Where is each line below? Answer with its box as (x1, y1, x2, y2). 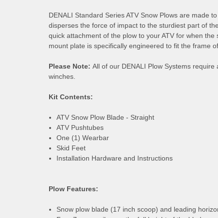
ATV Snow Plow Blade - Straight (56, 113, 155, 121)
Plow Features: (49, 184, 98, 193)
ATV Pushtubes (56, 123, 104, 131)
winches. (49, 72, 75, 80)
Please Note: (49, 62, 91, 70)
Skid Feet (56, 144, 86, 152)
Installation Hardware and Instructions (56, 154, 173, 162)
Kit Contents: (49, 92, 93, 101)
